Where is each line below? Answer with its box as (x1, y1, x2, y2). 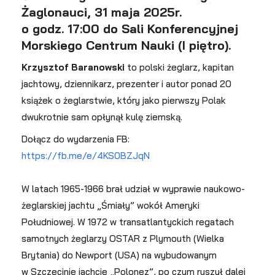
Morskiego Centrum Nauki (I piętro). (21, 37, 231, 53)
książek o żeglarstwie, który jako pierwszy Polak (21, 95, 226, 106)
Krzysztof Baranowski (21, 61, 127, 73)
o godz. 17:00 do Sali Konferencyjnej (21, 21, 238, 36)
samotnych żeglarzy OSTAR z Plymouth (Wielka (21, 233, 224, 244)
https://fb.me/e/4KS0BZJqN (21, 150, 150, 161)
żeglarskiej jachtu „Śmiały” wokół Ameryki (21, 199, 199, 211)
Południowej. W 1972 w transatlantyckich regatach (21, 216, 234, 228)
